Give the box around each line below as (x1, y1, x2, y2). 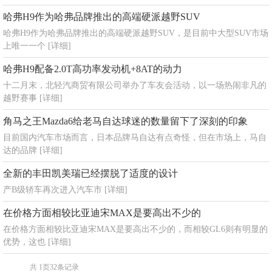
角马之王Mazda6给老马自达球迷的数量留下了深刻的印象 (3, 116, 248, 126)
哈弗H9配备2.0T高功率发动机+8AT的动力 (3, 64, 182, 74)
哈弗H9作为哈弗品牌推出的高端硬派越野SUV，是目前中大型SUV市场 (3, 29, 268, 38)
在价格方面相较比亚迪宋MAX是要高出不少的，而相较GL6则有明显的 (3, 225, 268, 234)
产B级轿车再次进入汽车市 (3, 185, 104, 194)
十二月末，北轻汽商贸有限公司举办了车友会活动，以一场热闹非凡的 (3, 81, 267, 90)
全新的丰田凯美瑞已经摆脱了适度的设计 (3, 168, 178, 178)
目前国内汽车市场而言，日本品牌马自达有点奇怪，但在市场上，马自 (3, 133, 267, 142)
